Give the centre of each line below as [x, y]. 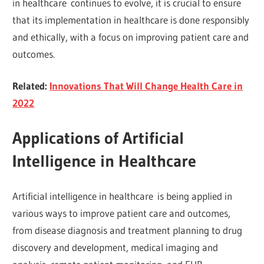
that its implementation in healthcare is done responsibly [131, 19]
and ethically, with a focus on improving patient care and [131, 37]
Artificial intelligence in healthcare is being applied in [123, 196]
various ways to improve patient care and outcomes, [122, 213]
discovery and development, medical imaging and [115, 247]
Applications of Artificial [98, 138]
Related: [31, 86]
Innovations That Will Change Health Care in [146, 86]
